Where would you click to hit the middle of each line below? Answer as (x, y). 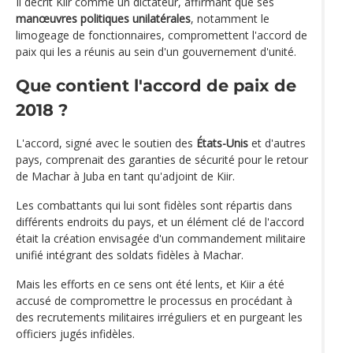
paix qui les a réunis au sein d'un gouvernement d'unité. (156, 51)
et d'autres (277, 143)
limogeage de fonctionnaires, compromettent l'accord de (162, 35)
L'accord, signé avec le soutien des (106, 143)
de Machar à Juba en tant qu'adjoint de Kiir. (125, 176)
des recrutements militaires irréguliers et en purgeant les (159, 318)
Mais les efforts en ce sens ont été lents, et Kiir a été (150, 284)
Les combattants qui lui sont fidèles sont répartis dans (154, 206)
